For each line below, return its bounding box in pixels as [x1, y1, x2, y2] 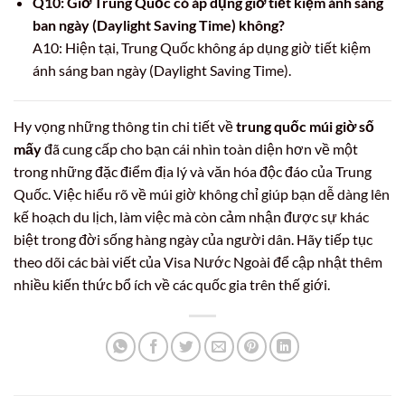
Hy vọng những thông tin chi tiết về [14, 117, 236, 135]
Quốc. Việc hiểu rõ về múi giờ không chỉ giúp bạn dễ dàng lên [14, 184, 390, 202]
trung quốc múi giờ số [236, 117, 374, 135]
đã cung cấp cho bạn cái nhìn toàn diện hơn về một [42, 139, 358, 157]
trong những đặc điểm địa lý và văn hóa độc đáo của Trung [14, 162, 372, 180]
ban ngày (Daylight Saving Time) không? [32, 16, 285, 34]
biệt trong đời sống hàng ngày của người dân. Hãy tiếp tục [14, 230, 372, 248]
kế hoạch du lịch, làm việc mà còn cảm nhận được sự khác [14, 207, 369, 225]
